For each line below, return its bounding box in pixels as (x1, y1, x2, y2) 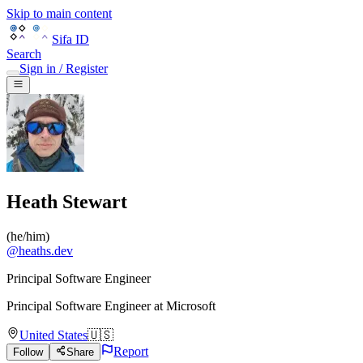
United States (19, 328, 88, 343)
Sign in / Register (19, 62, 108, 75)
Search (6, 47, 41, 61)
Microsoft (166, 299, 216, 314)
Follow (13, 346, 43, 359)
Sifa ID (52, 32, 89, 46)
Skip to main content (6, 6, 112, 20)
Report (113, 344, 149, 359)
